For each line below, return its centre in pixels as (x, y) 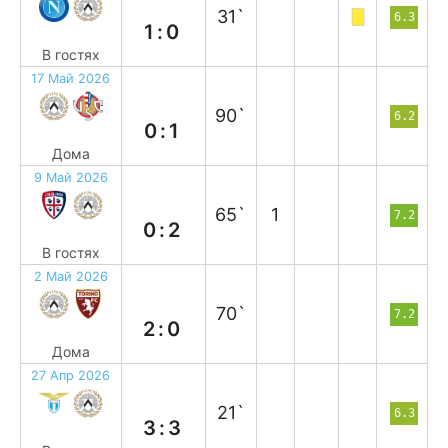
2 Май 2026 (70, 276)
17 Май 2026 (71, 78)
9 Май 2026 (70, 177)
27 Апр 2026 (71, 375)
